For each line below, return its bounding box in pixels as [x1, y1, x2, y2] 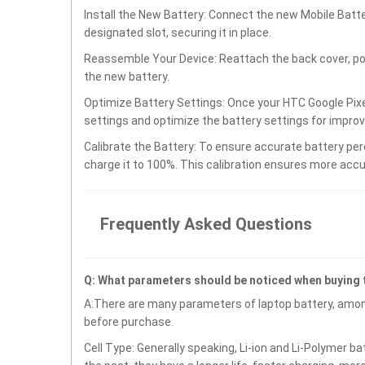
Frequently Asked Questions [100, 214, 312, 234]
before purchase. [84, 315, 174, 328]
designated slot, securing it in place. [84, 26, 271, 39]
